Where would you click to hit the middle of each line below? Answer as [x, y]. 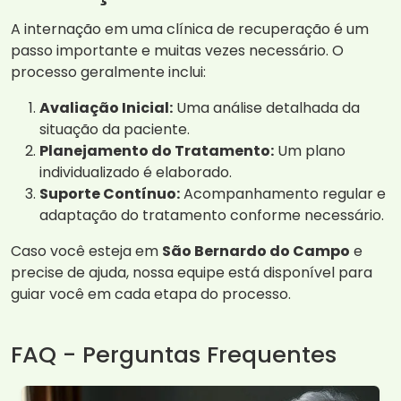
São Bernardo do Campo [256, 252]
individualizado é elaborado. [136, 173]
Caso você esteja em [86, 252]
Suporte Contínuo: [110, 194]
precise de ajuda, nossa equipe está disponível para [192, 273]
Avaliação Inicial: [106, 108]
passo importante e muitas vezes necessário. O [177, 51]
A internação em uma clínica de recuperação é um [190, 30]
